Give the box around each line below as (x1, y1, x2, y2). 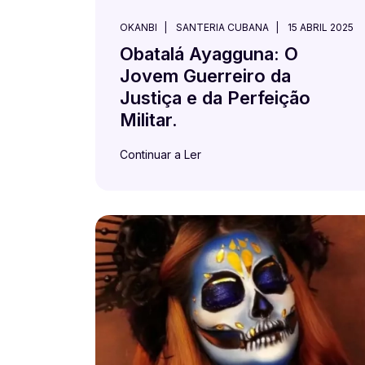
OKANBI (120, 20, 157, 33)
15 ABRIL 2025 (288, 20, 354, 33)
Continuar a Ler (120, 147, 201, 161)
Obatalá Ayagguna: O (120, 42, 298, 64)
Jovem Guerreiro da (120, 64, 291, 86)
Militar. (120, 108, 178, 130)
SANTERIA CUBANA (176, 20, 269, 33)
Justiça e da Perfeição (120, 86, 310, 108)
